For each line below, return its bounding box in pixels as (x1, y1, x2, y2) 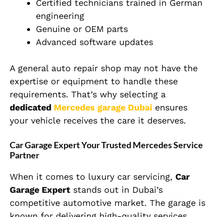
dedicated (10, 102, 54, 113)
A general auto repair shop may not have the (10, 63, 198, 74)
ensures (152, 102, 187, 113)
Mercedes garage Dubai (54, 102, 152, 113)
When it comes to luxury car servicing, (10, 171, 175, 182)
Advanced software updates (36, 37, 153, 47)
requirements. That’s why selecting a (10, 89, 166, 100)
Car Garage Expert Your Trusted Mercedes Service (10, 139, 203, 151)
